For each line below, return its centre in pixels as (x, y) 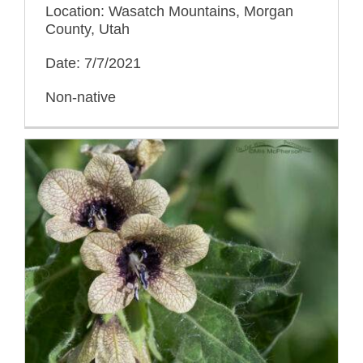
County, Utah (88, 29)
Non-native (81, 97)
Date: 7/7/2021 (93, 63)
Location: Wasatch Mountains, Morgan (169, 11)
